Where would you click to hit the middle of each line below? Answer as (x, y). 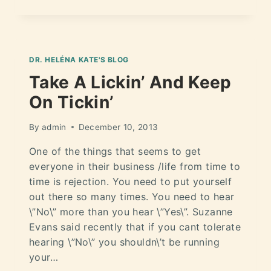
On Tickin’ (71, 102)
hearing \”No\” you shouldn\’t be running (124, 242)
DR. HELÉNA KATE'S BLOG (79, 60)
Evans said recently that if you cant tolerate (135, 227)
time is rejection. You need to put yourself (131, 181)
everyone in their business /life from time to (135, 166)
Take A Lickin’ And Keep (130, 82)
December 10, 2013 (118, 127)
